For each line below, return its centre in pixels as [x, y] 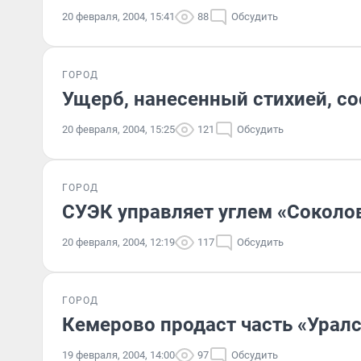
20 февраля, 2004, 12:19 [118, 242]
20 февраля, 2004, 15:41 [118, 17]
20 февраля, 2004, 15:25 [118, 129]
